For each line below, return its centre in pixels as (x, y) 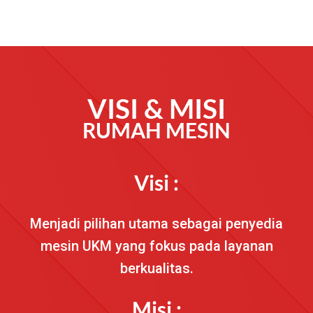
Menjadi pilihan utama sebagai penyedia (156, 223)
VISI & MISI (156, 108)
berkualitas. (156, 268)
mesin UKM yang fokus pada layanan (156, 246)
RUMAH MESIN (156, 130)
